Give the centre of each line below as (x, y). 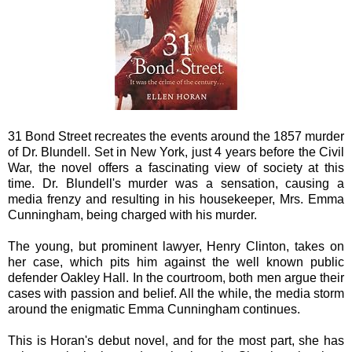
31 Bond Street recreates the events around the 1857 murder (176, 136)
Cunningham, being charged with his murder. (132, 214)
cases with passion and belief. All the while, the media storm (176, 293)
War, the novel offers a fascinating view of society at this (176, 167)
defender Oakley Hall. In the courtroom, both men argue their (176, 277)
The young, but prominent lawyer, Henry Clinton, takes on (176, 246)
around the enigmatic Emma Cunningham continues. (154, 309)
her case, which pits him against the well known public (176, 262)
